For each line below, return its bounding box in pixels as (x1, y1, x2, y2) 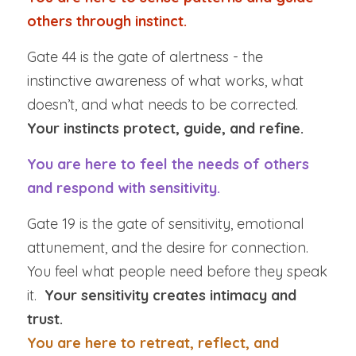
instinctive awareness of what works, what (27, 72, 304, 90)
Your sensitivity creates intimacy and (44, 286, 296, 304)
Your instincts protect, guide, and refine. (27, 119, 304, 137)
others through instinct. (27, 12, 187, 30)
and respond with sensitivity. (27, 179, 220, 197)
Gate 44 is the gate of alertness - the (27, 48, 263, 66)
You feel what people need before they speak (27, 262, 327, 281)
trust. (27, 310, 63, 328)
